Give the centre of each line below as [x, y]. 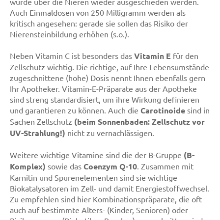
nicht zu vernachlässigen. [110, 133]
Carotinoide [163, 110]
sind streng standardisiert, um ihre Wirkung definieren [105, 99]
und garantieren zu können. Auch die [75, 110]
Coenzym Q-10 [110, 166]
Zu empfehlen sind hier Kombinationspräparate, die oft [106, 199]
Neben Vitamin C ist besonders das [72, 55]
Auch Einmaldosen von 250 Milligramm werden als [98, 12]
